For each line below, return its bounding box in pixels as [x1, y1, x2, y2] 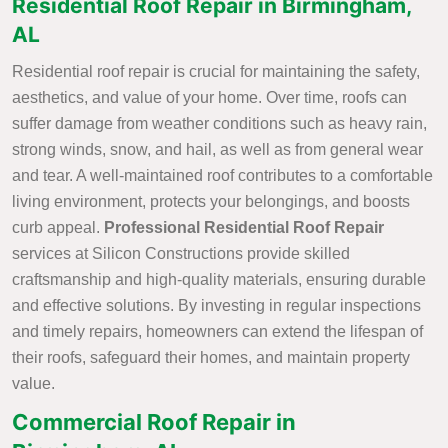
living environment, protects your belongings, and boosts [12, 193, 410, 211]
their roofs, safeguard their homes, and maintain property [12, 349, 410, 367]
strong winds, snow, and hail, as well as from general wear [12, 141, 423, 159]
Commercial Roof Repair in [12, 409, 296, 436]
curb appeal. [12, 219, 104, 237]
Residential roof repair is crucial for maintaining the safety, [12, 63, 420, 81]
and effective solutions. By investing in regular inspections [12, 297, 421, 315]
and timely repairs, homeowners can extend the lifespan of [12, 323, 423, 341]
